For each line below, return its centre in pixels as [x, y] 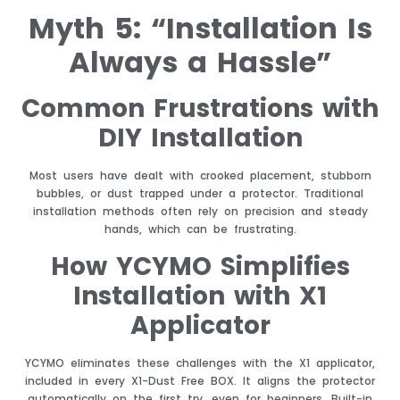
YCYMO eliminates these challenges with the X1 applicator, [200, 362]
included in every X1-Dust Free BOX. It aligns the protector [200, 380]
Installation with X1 [200, 296]
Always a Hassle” [200, 62]
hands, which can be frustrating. [200, 229]
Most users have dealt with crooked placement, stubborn [200, 176]
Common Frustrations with [200, 109]
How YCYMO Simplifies [200, 266]
